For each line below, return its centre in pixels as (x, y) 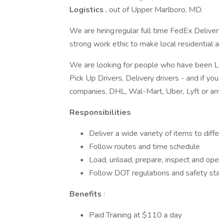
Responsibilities (100, 112)
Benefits (87, 194)
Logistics (88, 10)
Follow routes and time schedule (144, 147)
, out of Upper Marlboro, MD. (154, 10)
